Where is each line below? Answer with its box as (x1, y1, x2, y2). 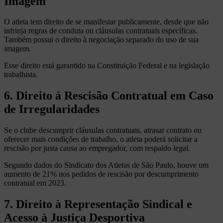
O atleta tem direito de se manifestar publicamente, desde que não (4, 17, 209, 26)
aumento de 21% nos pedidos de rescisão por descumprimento (4, 170, 199, 179)
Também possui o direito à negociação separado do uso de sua (4, 35, 199, 44)
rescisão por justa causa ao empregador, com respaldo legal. (4, 144, 190, 153)
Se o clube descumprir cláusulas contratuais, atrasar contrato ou (4, 126, 202, 135)
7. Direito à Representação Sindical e (4, 198, 192, 211)
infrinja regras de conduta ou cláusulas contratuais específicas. (4, 26, 198, 35)
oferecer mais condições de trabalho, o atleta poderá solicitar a (4, 135, 198, 144)
